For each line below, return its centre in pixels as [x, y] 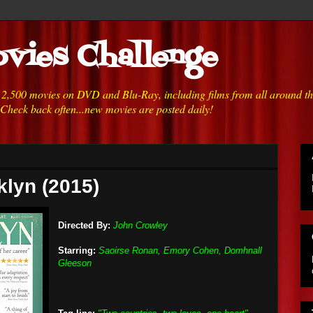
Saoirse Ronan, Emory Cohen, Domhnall [180, 250]
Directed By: [84, 225]
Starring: [77, 250]
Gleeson [75, 263]
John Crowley [140, 225]
